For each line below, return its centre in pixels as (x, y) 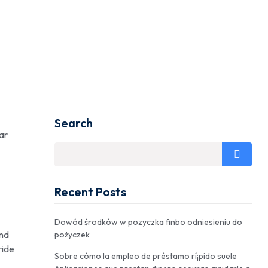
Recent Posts (90, 192)
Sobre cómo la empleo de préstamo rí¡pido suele (146, 256)
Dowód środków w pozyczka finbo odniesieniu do (148, 222)
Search (74, 123)
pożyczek (72, 235)
